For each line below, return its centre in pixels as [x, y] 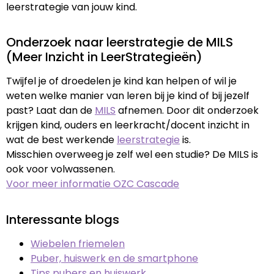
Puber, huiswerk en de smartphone [114, 258]
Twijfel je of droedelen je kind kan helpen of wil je [121, 81]
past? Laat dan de [50, 111]
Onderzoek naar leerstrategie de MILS [120, 43]
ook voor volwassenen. [61, 169]
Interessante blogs [63, 219]
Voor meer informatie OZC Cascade [93, 184]
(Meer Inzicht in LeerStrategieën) [104, 57]
